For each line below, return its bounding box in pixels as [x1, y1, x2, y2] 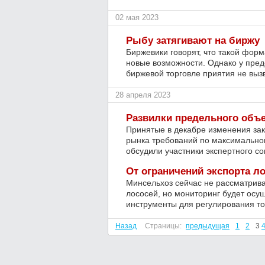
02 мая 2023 [115, 13, 159, 22]
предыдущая [186, 222, 230, 230]
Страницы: [145, 222, 182, 230]
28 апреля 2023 [115, 91, 170, 99]
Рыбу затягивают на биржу [126, 35, 260, 46]
